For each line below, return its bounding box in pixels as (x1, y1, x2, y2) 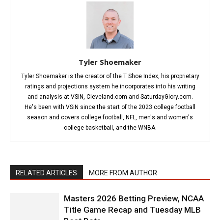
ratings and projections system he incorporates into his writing (25, 83, 195, 90)
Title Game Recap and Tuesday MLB (64, 205, 201, 215)
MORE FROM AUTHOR (89, 169, 157, 177)
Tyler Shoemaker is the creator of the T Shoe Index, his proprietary (21, 73, 199, 80)
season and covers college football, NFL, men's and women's (27, 114, 193, 121)
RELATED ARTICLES (16, 169, 77, 177)
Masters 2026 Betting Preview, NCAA (64, 193, 204, 203)
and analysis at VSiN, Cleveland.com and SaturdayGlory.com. (27, 93, 193, 100)
